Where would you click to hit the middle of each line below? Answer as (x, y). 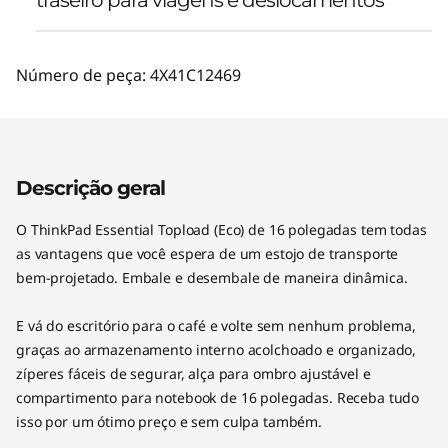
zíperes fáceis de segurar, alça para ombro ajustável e (193, 373)
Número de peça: (83, 74)
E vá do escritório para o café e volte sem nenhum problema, (216, 325)
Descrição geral (90, 187)
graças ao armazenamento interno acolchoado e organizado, (216, 349)
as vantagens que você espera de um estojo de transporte (207, 253)
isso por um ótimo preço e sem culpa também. (169, 421)
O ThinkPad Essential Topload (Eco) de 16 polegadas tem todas (221, 229)
